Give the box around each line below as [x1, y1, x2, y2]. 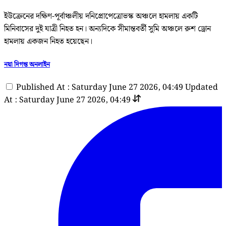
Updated [185, 81, 218, 94]
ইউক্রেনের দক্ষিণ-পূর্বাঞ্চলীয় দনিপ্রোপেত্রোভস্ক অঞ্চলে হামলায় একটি [4, 10, 198, 23]
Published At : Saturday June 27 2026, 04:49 [16, 81, 183, 94]
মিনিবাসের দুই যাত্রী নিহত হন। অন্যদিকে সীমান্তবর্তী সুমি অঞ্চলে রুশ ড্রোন [4, 22, 211, 35]
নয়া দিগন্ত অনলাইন [4, 59, 50, 70]
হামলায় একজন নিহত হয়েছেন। [4, 35, 92, 48]
